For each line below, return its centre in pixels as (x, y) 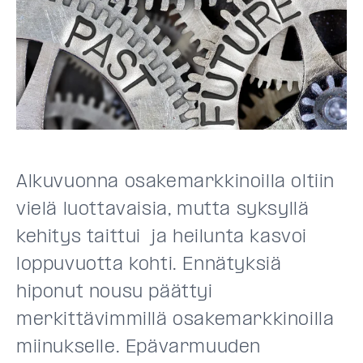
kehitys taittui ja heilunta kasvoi (162, 237)
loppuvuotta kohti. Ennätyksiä (149, 265)
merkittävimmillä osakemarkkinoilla (175, 320)
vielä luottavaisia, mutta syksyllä (163, 210)
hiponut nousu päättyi (115, 293)
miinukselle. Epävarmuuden (139, 348)
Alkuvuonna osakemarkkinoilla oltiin (176, 182)
